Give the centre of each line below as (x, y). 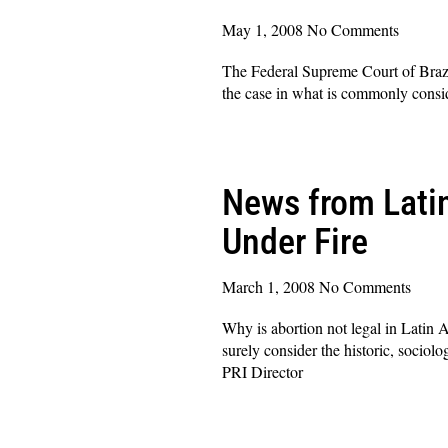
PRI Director (262, 371)
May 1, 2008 (264, 29)
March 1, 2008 (270, 286)
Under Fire (295, 241)
